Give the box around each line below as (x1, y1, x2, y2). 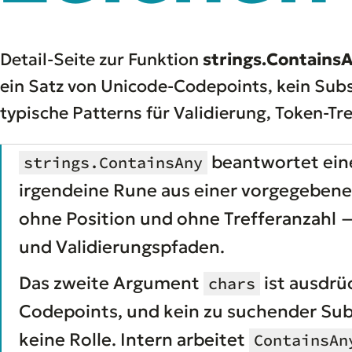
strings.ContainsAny (24, 152, 203, 173)
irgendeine (19, 178, 109, 201)
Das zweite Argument (19, 271, 203, 294)
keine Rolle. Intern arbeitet (19, 328, 249, 350)
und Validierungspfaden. (19, 235, 225, 258)
